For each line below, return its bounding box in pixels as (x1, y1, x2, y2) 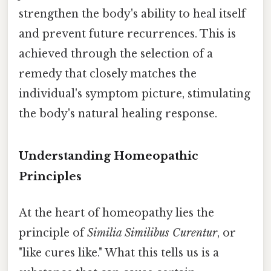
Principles (19, 169, 82, 184)
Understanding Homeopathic (19, 149, 198, 163)
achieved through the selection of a (19, 47, 213, 60)
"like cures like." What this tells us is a (19, 246, 219, 260)
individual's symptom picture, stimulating (19, 87, 250, 100)
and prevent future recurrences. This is (19, 27, 236, 41)
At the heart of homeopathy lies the (19, 206, 214, 220)
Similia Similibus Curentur (87, 226, 217, 240)
